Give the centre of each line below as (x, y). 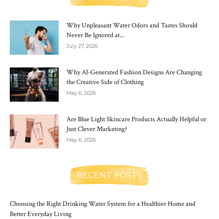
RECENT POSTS (109, 175)
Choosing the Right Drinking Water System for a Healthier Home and (103, 204)
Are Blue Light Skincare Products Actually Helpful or (136, 120)
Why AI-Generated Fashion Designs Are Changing (134, 73)
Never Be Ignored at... (95, 35)
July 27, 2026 (82, 46)
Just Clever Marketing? (97, 129)
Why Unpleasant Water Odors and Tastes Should (132, 26)
